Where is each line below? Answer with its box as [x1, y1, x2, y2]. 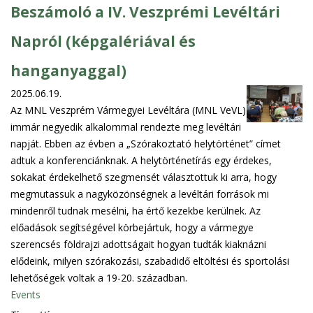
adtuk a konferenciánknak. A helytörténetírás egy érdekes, [10, 153, 272, 167]
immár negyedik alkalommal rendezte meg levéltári [10, 119, 241, 133]
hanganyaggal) [10, 60, 126, 80]
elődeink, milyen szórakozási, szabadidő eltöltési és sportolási [10, 254, 289, 268]
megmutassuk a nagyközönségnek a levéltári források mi [10, 187, 269, 201]
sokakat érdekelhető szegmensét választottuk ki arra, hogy [10, 170, 277, 184]
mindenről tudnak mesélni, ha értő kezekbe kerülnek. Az [10, 203, 261, 217]
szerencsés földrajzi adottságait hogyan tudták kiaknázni [10, 237, 266, 251]
